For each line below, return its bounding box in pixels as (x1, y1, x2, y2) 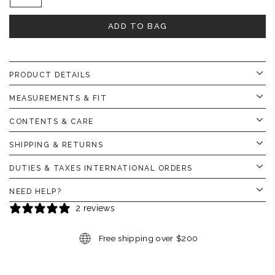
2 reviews (76, 203, 115, 213)
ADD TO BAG (107, 21, 168, 31)
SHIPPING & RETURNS (9, 140, 103, 149)
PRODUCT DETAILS (9, 70, 91, 79)
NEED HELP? (9, 187, 61, 196)
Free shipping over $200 (98, 233, 198, 243)
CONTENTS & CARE (9, 117, 94, 126)
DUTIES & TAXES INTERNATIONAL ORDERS (9, 163, 193, 172)
